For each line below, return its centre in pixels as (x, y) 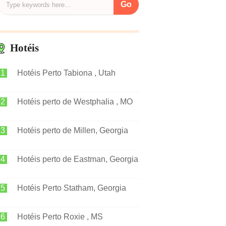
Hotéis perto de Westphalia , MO (75, 102)
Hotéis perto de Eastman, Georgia (78, 159)
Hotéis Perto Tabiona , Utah (66, 73)
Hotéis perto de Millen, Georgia (73, 130)
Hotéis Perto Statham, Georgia (72, 188)
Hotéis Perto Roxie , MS (60, 217)
